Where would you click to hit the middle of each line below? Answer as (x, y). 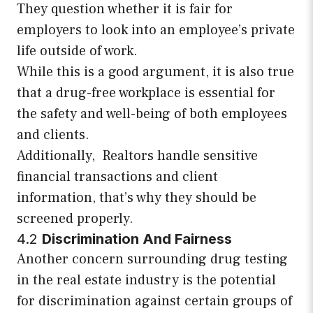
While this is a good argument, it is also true (155, 72)
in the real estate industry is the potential (146, 281)
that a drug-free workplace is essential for (146, 93)
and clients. (53, 135)
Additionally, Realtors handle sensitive (137, 156)
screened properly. (75, 219)
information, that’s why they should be (137, 198)
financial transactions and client (117, 177)
